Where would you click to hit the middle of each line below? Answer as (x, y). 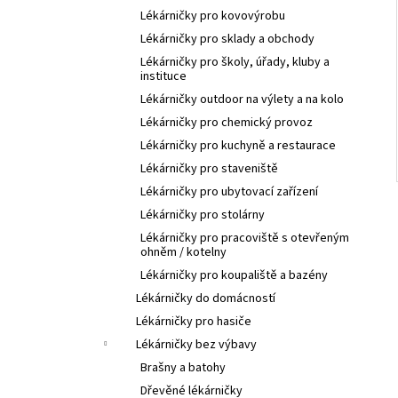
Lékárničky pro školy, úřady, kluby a (235, 62)
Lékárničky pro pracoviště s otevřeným (245, 238)
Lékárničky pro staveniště (209, 168)
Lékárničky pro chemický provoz (227, 122)
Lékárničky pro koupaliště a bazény (234, 275)
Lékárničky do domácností (206, 298)
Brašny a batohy (183, 367)
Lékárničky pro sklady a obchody (227, 39)
